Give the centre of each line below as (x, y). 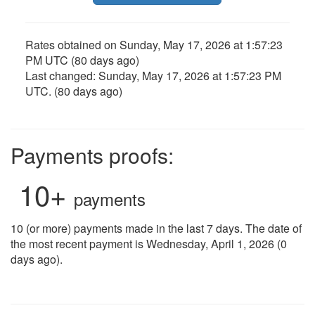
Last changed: (62, 75)
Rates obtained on (72, 44)
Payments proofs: (92, 155)
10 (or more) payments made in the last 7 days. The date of (156, 228)
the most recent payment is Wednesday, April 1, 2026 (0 (149, 243)
